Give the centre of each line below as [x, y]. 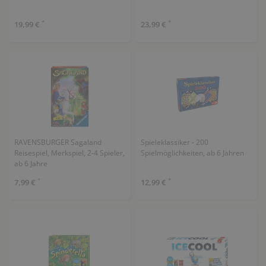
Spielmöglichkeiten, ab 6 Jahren [192, 153]
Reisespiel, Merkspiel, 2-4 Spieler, [69, 153]
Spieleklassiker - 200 [174, 142]
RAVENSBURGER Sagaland [58, 142]
